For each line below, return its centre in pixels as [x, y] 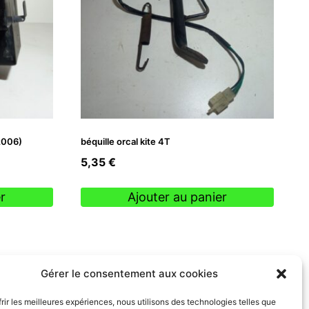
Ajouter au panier [177, 197]
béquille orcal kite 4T [125, 141]
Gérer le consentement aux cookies [130, 273]
